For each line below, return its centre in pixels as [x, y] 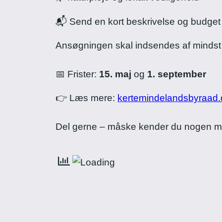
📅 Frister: [77, 74]
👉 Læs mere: [86, 98]
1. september [177, 74]
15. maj [115, 74]
